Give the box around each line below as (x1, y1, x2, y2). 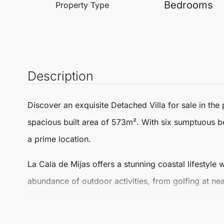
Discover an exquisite (27, 100, 111, 110)
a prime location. (27, 134, 91, 144)
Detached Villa (111, 100, 165, 110)
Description (27, 68, 93, 83)
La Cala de (27, 159, 70, 169)
